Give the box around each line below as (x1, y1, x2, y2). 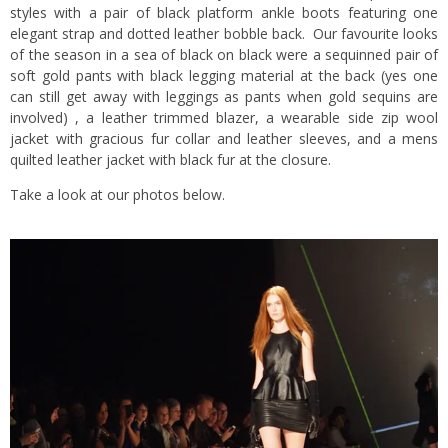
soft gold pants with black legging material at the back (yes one (10, 65, 438, 85)
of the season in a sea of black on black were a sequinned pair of (10, 44, 438, 64)
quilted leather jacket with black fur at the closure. (10, 149, 331, 169)
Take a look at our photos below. (10, 184, 225, 204)
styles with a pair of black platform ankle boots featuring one (10, 2, 438, 22)
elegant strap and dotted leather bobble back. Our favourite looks (10, 23, 438, 43)
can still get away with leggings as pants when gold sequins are (10, 86, 438, 106)
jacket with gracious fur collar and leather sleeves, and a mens (10, 128, 438, 148)
